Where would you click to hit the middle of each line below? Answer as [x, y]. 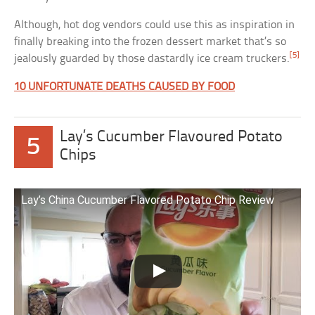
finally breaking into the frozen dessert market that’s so [150, 42]
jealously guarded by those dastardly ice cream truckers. [152, 59]
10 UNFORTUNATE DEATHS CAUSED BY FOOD [125, 87]
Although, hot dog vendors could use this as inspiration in [155, 25]
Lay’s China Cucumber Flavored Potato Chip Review [148, 200]
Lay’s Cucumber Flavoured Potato [172, 138]
